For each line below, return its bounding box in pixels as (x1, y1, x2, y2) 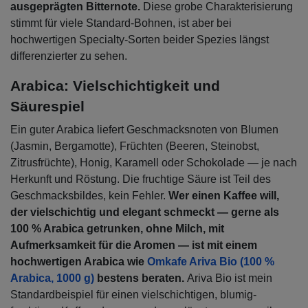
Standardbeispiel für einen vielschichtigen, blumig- (10, 289, 256, 301)
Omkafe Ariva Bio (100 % (147, 256, 274, 268)
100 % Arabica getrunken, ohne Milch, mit (10, 223, 224, 235)
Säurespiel (10, 98, 85, 115)
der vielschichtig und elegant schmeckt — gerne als (10, 206, 279, 219)
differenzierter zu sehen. (10, 50, 130, 63)
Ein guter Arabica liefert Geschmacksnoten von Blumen (10, 124, 278, 136)
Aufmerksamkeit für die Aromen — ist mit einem (10, 239, 257, 252)
